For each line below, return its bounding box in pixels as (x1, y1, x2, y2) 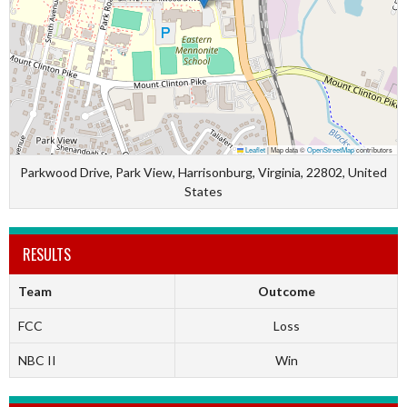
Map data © (269, 144, 307, 155)
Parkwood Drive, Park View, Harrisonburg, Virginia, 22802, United (20, 164, 387, 181)
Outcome (257, 283, 315, 300)
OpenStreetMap (307, 144, 354, 155)
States (184, 184, 223, 200)
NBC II (17, 352, 56, 369)
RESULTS (23, 243, 71, 266)
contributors (354, 144, 392, 155)
